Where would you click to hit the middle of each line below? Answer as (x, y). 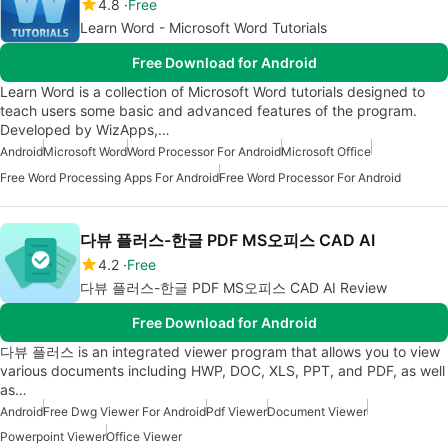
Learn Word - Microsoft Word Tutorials (203, 27)
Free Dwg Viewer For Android (124, 412)
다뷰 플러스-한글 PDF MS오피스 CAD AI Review (233, 288)
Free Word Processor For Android (310, 178)
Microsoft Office (326, 151)
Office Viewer (144, 437)
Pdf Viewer (236, 412)
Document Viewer (317, 412)
